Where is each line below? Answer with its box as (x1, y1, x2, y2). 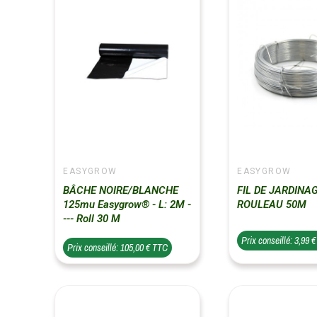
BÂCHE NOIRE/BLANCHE (63, 184, 179, 197)
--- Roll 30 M (63, 212, 121, 226)
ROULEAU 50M (237, 198, 307, 212)
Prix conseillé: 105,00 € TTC (67, 241, 168, 255)
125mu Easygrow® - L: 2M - (63, 198, 192, 212)
